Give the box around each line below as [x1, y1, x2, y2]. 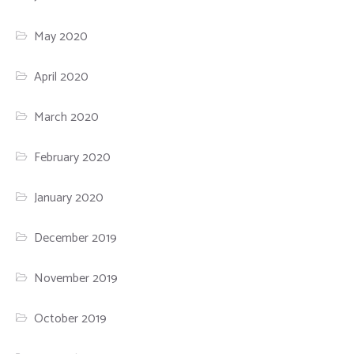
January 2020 [34, 186, 104, 209]
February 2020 [34, 146, 111, 168]
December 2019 [34, 227, 118, 249]
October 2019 [34, 307, 107, 330]
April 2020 [34, 66, 89, 88]
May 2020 [34, 25, 88, 47]
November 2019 [34, 267, 119, 289]
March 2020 [34, 106, 100, 128]
